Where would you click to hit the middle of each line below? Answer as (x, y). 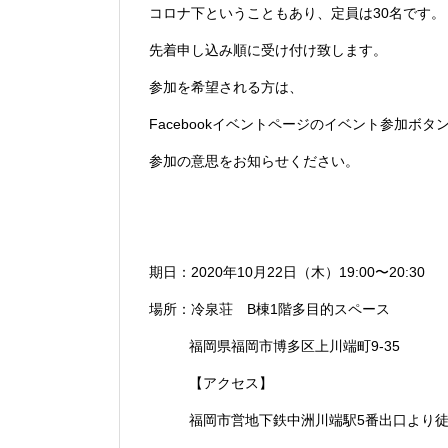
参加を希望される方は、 (226, 87)
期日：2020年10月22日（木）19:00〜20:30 (287, 272)
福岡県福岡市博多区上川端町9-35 (294, 346)
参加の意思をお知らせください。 (254, 161)
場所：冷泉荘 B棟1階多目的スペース (269, 309)
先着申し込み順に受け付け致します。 (268, 50)
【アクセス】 (231, 383)
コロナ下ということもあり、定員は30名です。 (297, 13)
